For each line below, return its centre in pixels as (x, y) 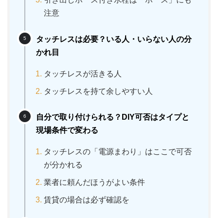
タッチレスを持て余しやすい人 (98, 91)
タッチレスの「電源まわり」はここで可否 (118, 152)
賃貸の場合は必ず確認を (87, 200)
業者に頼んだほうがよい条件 (94, 182)
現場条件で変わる (67, 130)
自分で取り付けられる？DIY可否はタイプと (113, 117)
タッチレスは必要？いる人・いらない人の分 (114, 39)
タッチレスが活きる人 (83, 73)
